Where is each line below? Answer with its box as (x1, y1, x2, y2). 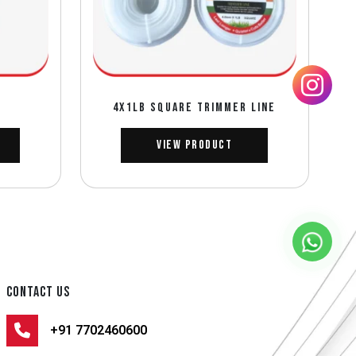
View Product (157, 137, 233, 153)
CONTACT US (6, 283, 71, 300)
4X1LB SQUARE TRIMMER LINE (113, 99, 277, 115)
